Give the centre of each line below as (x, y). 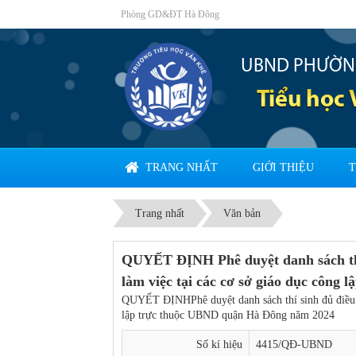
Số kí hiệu (219, 344)
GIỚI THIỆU (283, 167)
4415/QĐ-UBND (294, 344)
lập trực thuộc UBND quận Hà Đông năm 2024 (228, 315)
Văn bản (242, 213)
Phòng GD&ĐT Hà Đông (170, 14)
